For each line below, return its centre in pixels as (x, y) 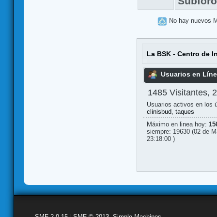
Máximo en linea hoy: (178, 124)
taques (185, 112)
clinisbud (159, 112)
